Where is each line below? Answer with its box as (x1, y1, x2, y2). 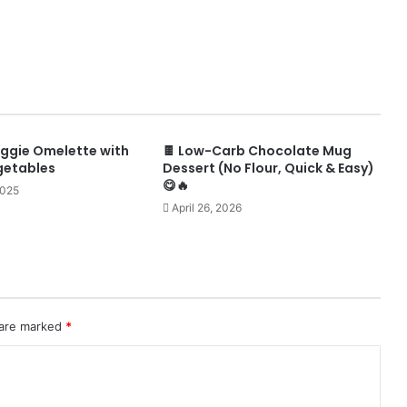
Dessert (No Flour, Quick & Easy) (162, 159, 374, 178)
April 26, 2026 (171, 201, 242, 215)
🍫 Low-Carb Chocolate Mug (162, 142, 352, 161)
